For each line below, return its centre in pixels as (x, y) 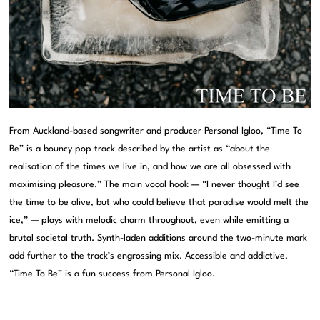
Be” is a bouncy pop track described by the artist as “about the (140, 149)
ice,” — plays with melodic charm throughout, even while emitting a (149, 221)
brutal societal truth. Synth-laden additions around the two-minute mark (159, 239)
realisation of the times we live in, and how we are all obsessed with (150, 167)
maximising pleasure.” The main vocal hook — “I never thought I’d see (155, 185)
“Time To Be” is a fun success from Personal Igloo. (112, 274)
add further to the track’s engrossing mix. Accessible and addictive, (149, 256)
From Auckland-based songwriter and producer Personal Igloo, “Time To (156, 131)
